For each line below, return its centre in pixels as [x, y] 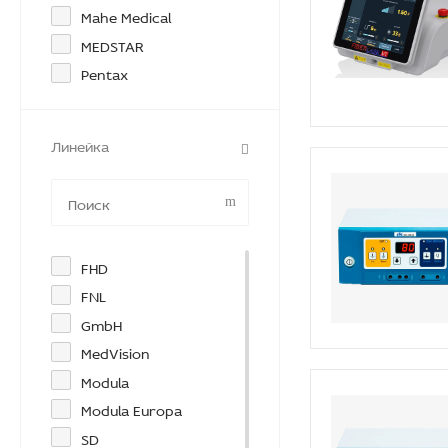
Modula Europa [131, 408]
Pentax [104, 72]
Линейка [80, 144]
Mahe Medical [126, 15]
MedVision [115, 351]
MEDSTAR [112, 44]
